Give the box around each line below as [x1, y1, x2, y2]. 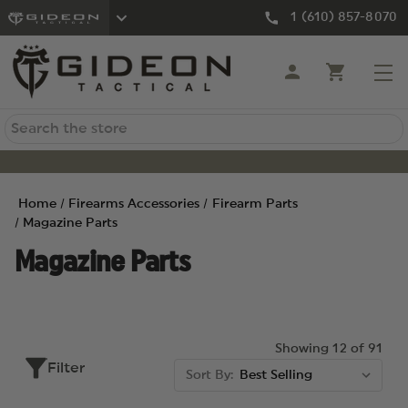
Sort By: [186, 369, 233, 382]
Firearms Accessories [68, 198, 200, 210]
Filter [47, 361, 85, 375]
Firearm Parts [211, 198, 298, 210]
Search [5, 117, 53, 132]
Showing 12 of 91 [274, 342, 382, 355]
